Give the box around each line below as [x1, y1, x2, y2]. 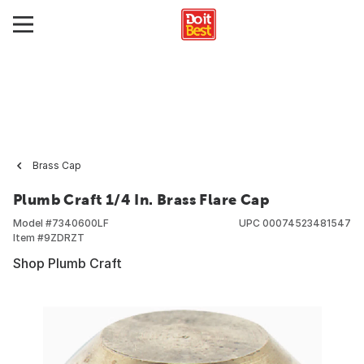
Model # [13, 217, 52, 229]
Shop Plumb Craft [13, 255, 122, 271]
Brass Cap [32, 159, 81, 171]
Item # [13, 232, 44, 244]
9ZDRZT [44, 232, 84, 244]
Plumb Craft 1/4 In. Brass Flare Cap [13, 191, 269, 208]
